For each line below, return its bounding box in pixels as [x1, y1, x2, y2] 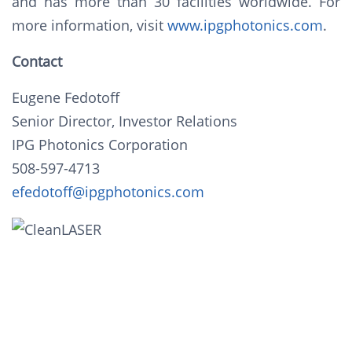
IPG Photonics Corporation [12, 135, 188, 154]
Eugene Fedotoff [12, 88, 119, 107]
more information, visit [12, 16, 167, 35]
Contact [12, 52, 62, 71]
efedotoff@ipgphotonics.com [12, 182, 204, 201]
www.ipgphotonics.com [167, 16, 323, 35]
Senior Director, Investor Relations [12, 112, 237, 130]
